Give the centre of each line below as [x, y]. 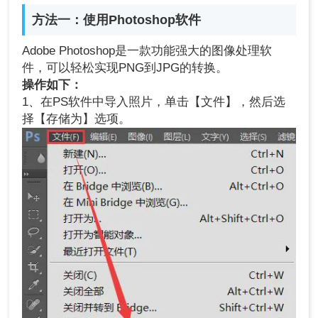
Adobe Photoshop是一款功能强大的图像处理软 [147, 51]
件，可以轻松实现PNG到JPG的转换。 [125, 68]
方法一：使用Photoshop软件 [117, 20]
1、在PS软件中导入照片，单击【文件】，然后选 [154, 102]
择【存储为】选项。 [77, 119]
